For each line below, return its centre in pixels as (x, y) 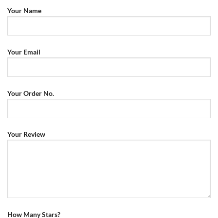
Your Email (24, 52)
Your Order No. (31, 93)
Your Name (24, 10)
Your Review (26, 134)
